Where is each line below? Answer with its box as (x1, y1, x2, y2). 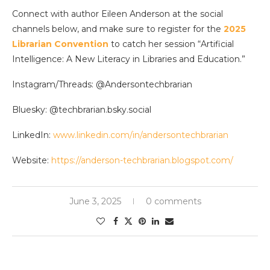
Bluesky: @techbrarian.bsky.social (12, 104, 151, 115)
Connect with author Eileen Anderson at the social (12, 8, 223, 19)
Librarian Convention (12, 38, 108, 49)
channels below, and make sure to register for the (12, 23, 224, 34)
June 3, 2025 (69, 195, 121, 207)
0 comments (145, 195, 201, 207)
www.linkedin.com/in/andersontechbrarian (53, 129, 228, 140)
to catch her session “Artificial (108, 38, 234, 49)
